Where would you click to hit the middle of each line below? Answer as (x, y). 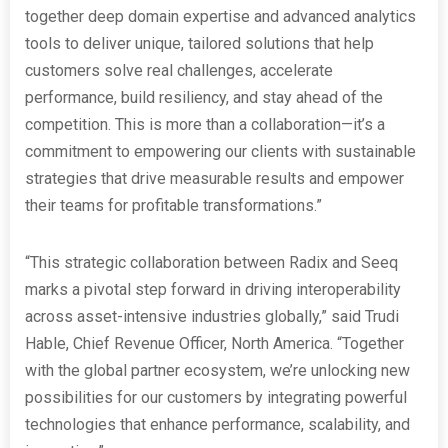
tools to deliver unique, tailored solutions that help (199, 43)
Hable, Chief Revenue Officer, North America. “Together (214, 343)
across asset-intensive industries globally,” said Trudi (212, 316)
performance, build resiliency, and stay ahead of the (204, 97)
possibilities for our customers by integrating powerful (216, 397)
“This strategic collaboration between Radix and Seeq (211, 262)
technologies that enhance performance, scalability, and (217, 424)
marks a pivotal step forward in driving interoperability (213, 289)
